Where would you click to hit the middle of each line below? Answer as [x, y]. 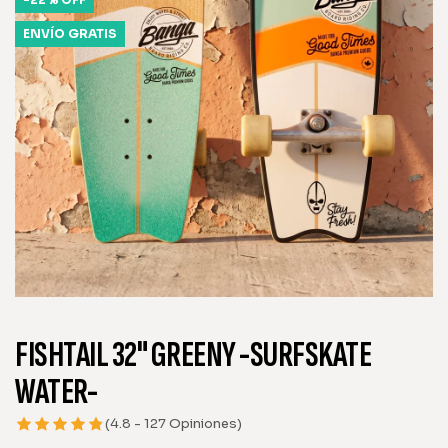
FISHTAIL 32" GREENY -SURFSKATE [193, 355]
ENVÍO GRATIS [70, 33]
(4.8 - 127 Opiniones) [173, 424]
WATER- [56, 392]
